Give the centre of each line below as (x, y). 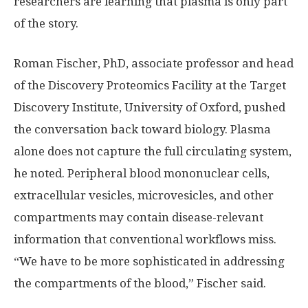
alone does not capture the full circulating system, (153, 151)
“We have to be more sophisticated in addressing (149, 261)
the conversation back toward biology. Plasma (142, 129)
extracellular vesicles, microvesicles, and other (144, 195)
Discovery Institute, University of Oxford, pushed (150, 107)
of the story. (46, 23)
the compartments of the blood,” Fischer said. (140, 283)
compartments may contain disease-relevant (139, 217)
